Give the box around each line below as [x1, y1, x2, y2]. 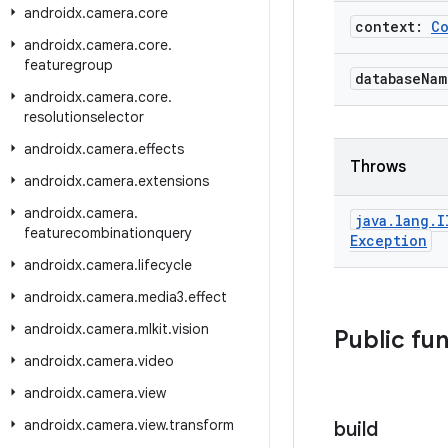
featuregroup [24, 56, 113, 74]
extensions [138, 172, 209, 190]
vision [172, 320, 209, 338]
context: [355, 17, 431, 36]
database [355, 69, 421, 88]
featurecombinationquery [24, 224, 192, 242]
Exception [350, 231, 427, 250]
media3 [138, 288, 184, 306]
